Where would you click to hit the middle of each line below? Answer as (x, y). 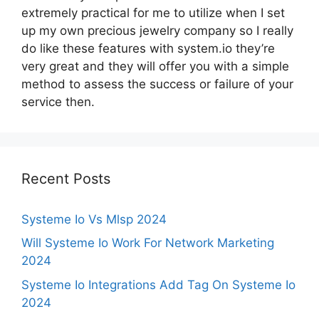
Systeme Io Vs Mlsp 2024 (94, 219)
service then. (58, 101)
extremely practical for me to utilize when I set (153, 12)
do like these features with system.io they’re (148, 48)
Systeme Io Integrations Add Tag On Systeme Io (158, 284)
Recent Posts (66, 178)
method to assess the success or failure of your (157, 84)
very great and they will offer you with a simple (155, 66)
